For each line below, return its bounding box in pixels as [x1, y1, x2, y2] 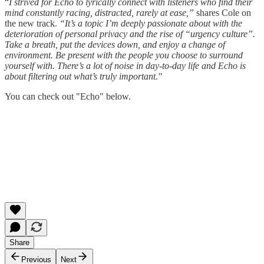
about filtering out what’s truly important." [5, 71, 162, 81]
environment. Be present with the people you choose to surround [5, 49, 243, 60]
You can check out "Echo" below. [5, 91, 131, 101]
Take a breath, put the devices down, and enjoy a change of [5, 39, 225, 49]
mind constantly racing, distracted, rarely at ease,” [5, 7, 196, 18]
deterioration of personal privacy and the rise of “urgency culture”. [5, 28, 255, 39]
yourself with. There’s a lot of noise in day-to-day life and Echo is [5, 60, 246, 71]
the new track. [5, 18, 57, 28]
